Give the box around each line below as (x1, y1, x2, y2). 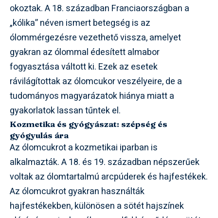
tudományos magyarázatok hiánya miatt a (10, 89, 174, 103)
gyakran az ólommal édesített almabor (10, 45, 160, 59)
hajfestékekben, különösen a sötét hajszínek (10, 199, 184, 213)
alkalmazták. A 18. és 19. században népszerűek (10, 155, 200, 169)
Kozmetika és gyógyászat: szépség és (10, 118, 167, 129)
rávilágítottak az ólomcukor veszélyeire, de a (10, 74, 182, 88)
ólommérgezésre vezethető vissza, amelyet (10, 31, 181, 44)
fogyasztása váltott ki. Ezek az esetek (10, 60, 158, 73)
